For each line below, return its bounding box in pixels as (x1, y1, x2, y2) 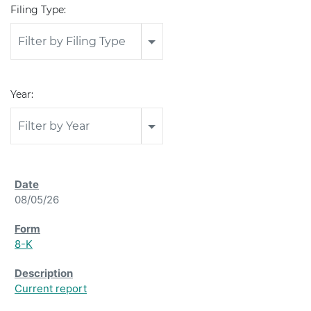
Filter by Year (18, 119, 90, 133)
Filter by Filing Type (18, 34, 126, 48)
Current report (15, 281, 87, 295)
